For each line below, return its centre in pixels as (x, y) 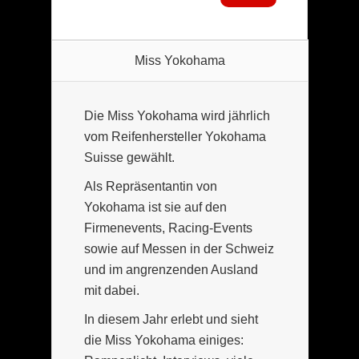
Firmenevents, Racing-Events (168, 228)
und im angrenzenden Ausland (171, 269)
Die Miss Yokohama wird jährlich (177, 115)
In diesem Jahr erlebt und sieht (171, 319)
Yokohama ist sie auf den (155, 207)
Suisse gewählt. (129, 157)
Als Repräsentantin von (151, 186)
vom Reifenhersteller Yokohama (175, 136)
